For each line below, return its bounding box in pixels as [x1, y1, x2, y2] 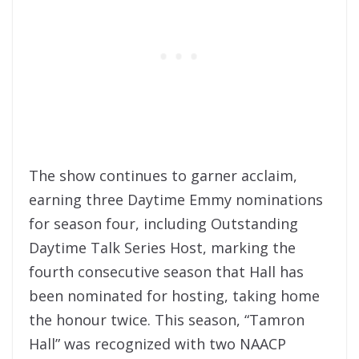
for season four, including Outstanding [29, 214, 298, 234]
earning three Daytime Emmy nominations [29, 190, 323, 210]
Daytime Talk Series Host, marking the [29, 238, 296, 258]
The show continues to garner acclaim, [29, 166, 297, 186]
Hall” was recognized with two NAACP [29, 334, 286, 354]
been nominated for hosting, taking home [29, 286, 320, 306]
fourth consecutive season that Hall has [29, 262, 304, 282]
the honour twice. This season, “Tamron [29, 310, 305, 330]
